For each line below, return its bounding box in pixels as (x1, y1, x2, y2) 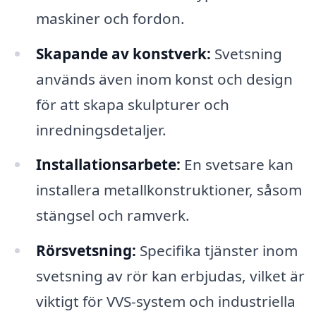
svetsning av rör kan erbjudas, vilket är (35, 266, 305, 286)
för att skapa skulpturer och (35, 94, 229, 114)
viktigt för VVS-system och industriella (35, 291, 296, 312)
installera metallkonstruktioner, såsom (35, 180, 302, 200)
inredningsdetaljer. (35, 119, 166, 140)
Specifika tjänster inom (135, 241, 298, 261)
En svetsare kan (180, 154, 293, 175)
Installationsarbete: (35, 154, 181, 175)
